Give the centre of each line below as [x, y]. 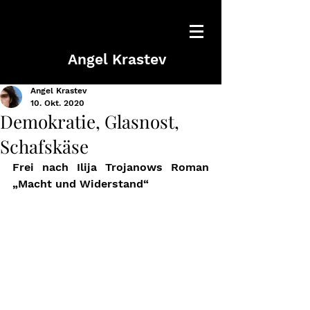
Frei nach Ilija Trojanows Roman [111, 167]
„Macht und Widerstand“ [82, 184]
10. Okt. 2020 [57, 103]
